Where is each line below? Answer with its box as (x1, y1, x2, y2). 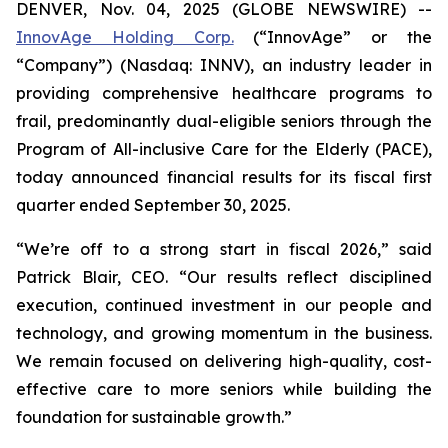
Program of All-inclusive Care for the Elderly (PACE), (16, 139, 432, 159)
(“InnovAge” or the (233, 27, 433, 47)
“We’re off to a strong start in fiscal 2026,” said (16, 239, 432, 259)
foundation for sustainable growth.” (16, 407, 292, 427)
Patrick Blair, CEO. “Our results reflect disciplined (16, 267, 432, 287)
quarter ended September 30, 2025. (16, 195, 290, 215)
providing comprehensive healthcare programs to (16, 83, 432, 103)
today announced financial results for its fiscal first (16, 167, 432, 187)
